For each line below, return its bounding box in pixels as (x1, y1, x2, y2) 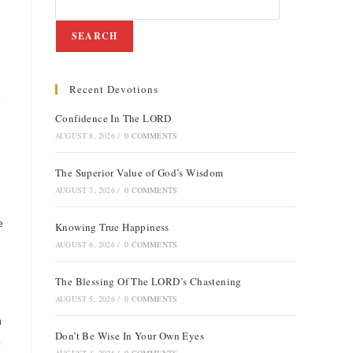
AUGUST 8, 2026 (55, 130, 115, 141)
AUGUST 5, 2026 (55, 293, 115, 304)
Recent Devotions (69, 82, 158, 96)
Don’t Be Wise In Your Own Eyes (55, 329, 204, 343)
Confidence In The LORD (55, 111, 172, 125)
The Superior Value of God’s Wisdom (55, 165, 224, 180)
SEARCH (72, 29, 118, 43)
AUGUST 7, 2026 (55, 184, 115, 195)
